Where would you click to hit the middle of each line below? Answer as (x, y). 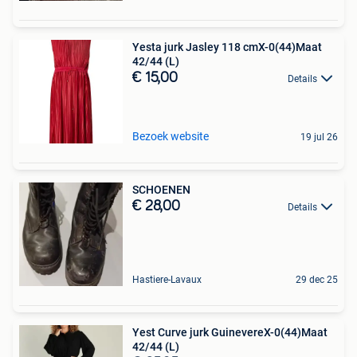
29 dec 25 (317, 280)
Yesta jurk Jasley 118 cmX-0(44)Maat (227, 47)
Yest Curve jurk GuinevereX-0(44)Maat (230, 332)
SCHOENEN (161, 190)
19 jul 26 (319, 137)
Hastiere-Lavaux (167, 280)
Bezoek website (171, 136)
